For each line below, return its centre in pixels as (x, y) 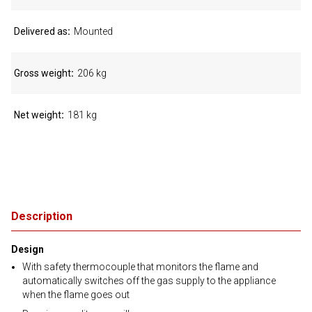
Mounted (93, 31)
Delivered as (41, 31)
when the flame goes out (76, 295)
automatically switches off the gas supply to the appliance (149, 281)
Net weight (38, 115)
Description (42, 216)
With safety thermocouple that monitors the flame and (140, 267)
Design (28, 249)
